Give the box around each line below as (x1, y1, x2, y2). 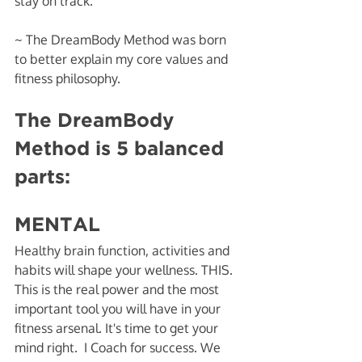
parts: (15, 169, 70, 187)
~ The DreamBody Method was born (15, 32, 229, 48)
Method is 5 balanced (15, 141, 229, 158)
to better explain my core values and (15, 51, 231, 67)
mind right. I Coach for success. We (15, 339, 224, 356)
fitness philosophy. (15, 70, 124, 86)
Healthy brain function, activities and (15, 242, 233, 259)
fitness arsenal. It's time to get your (15, 320, 221, 336)
